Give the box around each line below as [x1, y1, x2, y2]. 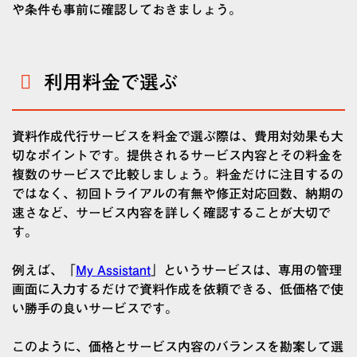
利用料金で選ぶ [44, 73, 178, 92]
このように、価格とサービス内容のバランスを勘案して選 [12, 340, 343, 354]
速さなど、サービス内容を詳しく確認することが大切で [12, 206, 331, 220]
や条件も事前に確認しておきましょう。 [12, 3, 241, 17]
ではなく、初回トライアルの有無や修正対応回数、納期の [12, 187, 343, 201]
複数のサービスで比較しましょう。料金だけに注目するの [12, 168, 343, 182]
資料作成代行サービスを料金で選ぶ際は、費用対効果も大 [12, 130, 343, 143]
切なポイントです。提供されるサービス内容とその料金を [12, 149, 343, 163]
